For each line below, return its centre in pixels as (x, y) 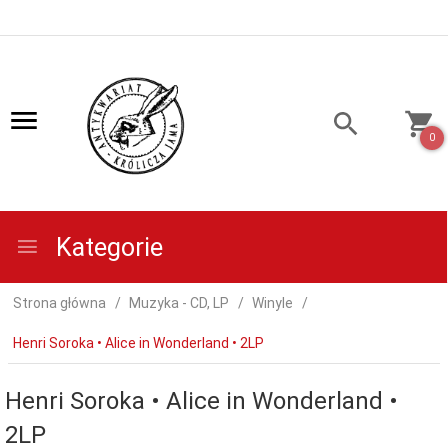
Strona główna (59, 303)
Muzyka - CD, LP (179, 303)
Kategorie (106, 247)
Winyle (272, 303)
